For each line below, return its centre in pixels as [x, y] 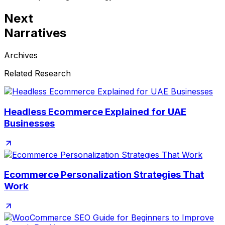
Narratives [35, 33]
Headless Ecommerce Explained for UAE [95, 111]
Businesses [29, 123]
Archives [21, 55]
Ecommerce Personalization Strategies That [104, 175]
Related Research [37, 74]
